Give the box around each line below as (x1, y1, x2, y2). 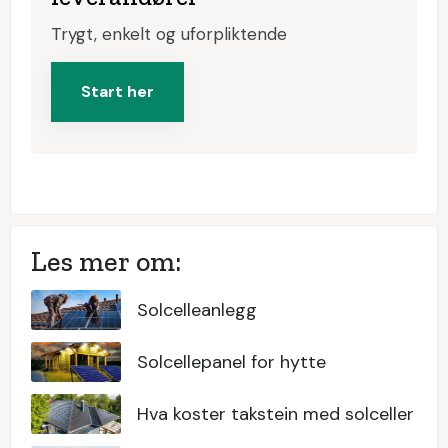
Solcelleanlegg (137, 297, 258, 322)
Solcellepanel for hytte (137, 349, 327, 374)
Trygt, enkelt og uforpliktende (51, 22, 287, 45)
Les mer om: (31, 244, 187, 278)
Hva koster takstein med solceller (137, 401, 415, 426)
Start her (81, 80, 154, 102)
